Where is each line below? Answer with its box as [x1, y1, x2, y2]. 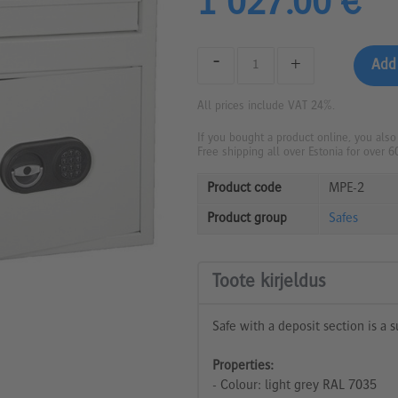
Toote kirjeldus [212, 272, 326, 292]
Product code [207, 181, 282, 196]
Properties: [212, 359, 274, 374]
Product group [207, 211, 287, 227]
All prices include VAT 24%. [197, 99, 335, 113]
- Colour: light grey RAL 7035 [212, 378, 377, 394]
